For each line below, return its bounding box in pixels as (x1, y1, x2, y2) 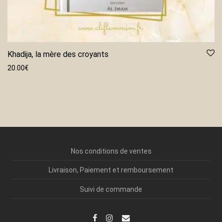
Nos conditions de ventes (70, 147, 152, 156)
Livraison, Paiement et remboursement (49, 166, 173, 174)
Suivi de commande (80, 185, 142, 193)
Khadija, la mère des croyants (7, 49, 109, 59)
